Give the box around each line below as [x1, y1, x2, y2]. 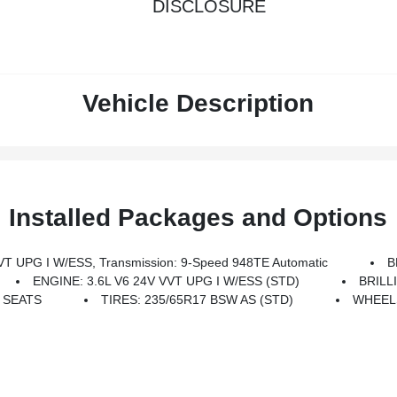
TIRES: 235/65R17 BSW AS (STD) [101, 292, 294, 307]
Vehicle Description [82, 90, 315, 117]
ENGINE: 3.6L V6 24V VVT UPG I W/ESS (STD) [33, 274, 300, 288]
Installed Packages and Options [9, 204, 388, 231]
